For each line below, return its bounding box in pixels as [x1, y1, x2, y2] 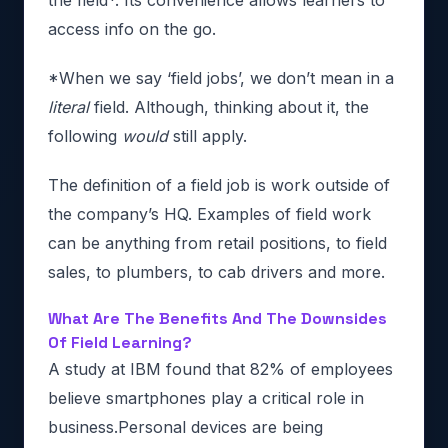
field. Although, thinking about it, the [94, 97, 369, 117]
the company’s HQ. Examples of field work [48, 204, 371, 224]
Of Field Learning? [48, 332, 192, 353]
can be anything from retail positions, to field [48, 233, 387, 253]
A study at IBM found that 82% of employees [48, 359, 393, 379]
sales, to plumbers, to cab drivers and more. [48, 262, 385, 282]
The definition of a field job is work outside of [48, 175, 390, 195]
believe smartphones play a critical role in [48, 388, 364, 408]
